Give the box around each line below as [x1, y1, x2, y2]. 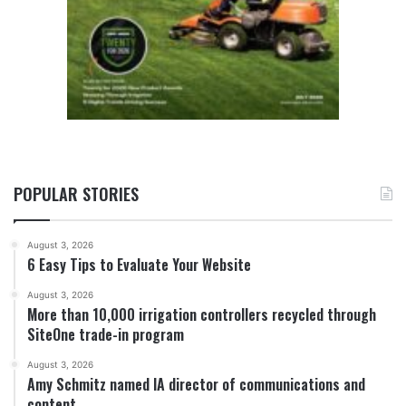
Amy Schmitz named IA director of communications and [27, 372, 365, 395]
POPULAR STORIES [14, 181, 139, 206]
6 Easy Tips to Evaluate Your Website [27, 253, 251, 275]
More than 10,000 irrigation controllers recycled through [27, 303, 376, 325]
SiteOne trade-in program [27, 323, 184, 345]
